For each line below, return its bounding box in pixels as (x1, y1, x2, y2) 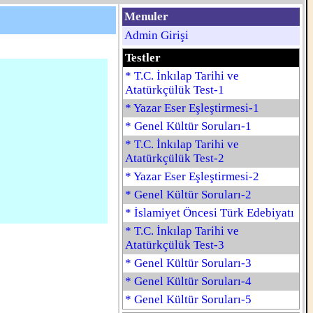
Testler (125, 51, 161, 64)
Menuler (124, 10, 168, 23)
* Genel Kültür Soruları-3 (125, 256, 252, 270)
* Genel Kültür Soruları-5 (125, 293, 252, 306)
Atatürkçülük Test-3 (125, 238, 224, 252)
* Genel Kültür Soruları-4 (125, 275, 252, 288)
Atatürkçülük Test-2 (125, 152, 224, 165)
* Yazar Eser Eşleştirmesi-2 (125, 170, 259, 183)
